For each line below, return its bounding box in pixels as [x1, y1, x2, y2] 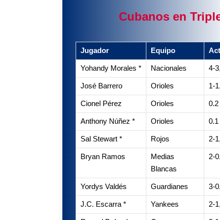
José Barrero [80, 82, 122, 90]
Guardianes [150, 183, 188, 191]
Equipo [150, 47, 175, 55]
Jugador [80, 47, 109, 55]
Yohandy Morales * [80, 64, 141, 73]
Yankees [150, 200, 179, 209]
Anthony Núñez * [80, 117, 135, 126]
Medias [150, 153, 174, 161]
